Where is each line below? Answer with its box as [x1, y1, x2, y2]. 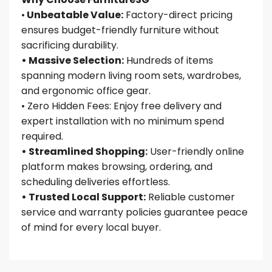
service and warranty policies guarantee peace [21, 205, 248, 219]
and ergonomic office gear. [21, 84, 151, 98]
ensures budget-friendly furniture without [21, 23, 219, 37]
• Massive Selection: [21, 53, 124, 67]
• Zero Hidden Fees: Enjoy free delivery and [21, 99, 222, 113]
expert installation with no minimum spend [21, 114, 224, 128]
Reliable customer [146, 190, 235, 204]
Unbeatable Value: [25, 8, 123, 22]
